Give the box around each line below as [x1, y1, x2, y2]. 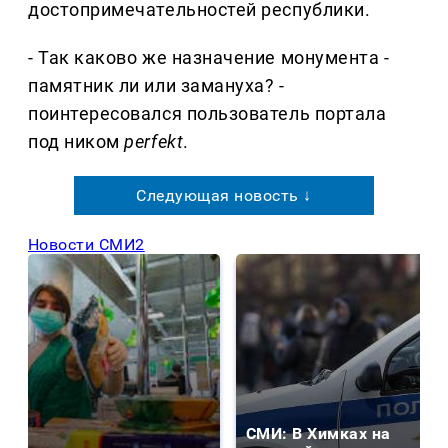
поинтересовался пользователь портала [28, 103, 387, 125]
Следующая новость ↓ [136, 186, 312, 206]
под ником [28, 131, 125, 153]
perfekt [124, 131, 184, 153]
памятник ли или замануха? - [28, 75, 285, 97]
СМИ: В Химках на [246, 424, 391, 444]
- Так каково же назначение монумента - [28, 47, 390, 69]
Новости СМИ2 [28, 235, 145, 255]
